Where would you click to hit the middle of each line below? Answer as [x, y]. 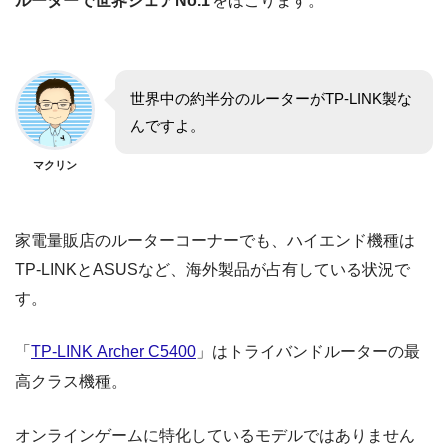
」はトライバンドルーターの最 [308, 351]
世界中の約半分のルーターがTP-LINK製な [271, 98]
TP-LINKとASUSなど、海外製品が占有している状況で [212, 269]
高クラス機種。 [71, 381]
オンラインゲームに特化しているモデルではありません [215, 435]
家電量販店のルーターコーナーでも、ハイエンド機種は [215, 240]
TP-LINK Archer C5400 [113, 351]
